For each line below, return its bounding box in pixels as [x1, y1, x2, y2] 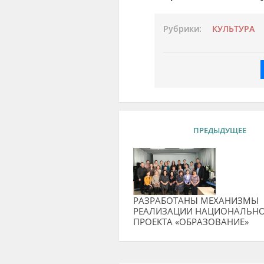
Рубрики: [163, 23, 202, 34]
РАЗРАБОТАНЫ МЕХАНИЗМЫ [133, 194, 259, 206]
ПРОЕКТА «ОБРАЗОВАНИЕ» [133, 215, 249, 227]
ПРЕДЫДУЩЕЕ [193, 124, 246, 136]
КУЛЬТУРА [212, 23, 255, 34]
